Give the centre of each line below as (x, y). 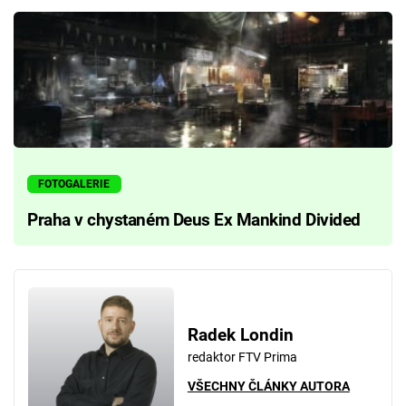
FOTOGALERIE (74, 184)
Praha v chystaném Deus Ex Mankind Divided (194, 220)
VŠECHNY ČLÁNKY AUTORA (268, 387)
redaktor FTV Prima (242, 357)
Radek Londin (240, 335)
